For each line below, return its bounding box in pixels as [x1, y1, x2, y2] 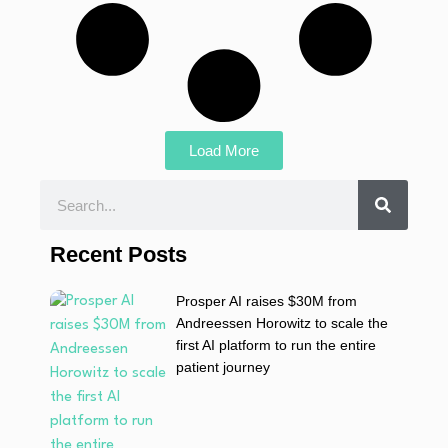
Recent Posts [50, 242, 187, 267]
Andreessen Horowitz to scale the [175, 315, 388, 331]
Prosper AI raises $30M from [175, 293, 357, 309]
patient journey [175, 359, 270, 375]
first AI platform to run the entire [175, 337, 376, 353]
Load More [189, 142, 259, 159]
